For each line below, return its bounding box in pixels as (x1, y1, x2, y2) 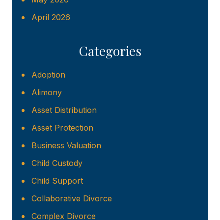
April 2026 (31, 12, 70, 23)
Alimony (31, 87, 62, 98)
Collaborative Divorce (31, 193, 112, 204)
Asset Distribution (31, 105, 97, 115)
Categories (79, 42, 141, 60)
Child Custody (31, 158, 82, 168)
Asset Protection (31, 123, 93, 133)
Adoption (31, 70, 65, 80)
